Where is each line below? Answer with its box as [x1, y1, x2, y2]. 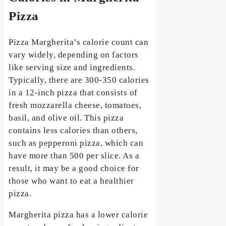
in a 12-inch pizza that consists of [9, 87, 138, 97]
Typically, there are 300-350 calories [9, 75, 149, 85]
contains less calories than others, [9, 125, 138, 135]
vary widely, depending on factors [9, 49, 139, 60]
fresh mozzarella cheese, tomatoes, [9, 100, 142, 110]
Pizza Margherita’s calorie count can [9, 37, 149, 47]
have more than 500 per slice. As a [9, 150, 140, 160]
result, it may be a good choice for [9, 163, 139, 173]
